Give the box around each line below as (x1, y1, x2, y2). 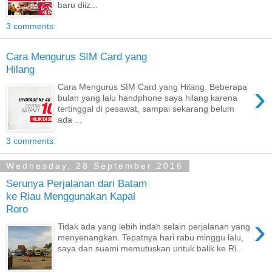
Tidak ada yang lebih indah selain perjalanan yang (58, 221, 251, 231)
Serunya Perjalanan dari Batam (6, 177, 147, 189)
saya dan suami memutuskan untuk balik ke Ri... (58, 243, 244, 253)
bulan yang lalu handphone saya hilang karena (58, 92, 238, 103)
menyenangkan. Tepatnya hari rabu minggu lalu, (58, 232, 244, 242)
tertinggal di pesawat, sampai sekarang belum (58, 103, 235, 114)
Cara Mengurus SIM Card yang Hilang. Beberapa (58, 81, 248, 92)
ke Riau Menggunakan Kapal (6, 189, 135, 202)
